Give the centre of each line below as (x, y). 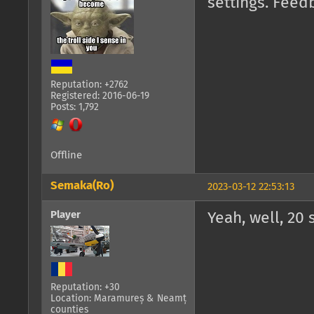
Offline (66, 155)
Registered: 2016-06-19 (100, 96)
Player (66, 215)
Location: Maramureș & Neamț (118, 299)
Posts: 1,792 (75, 107)
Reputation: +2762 (89, 84)
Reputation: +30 (85, 288)
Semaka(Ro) (82, 186)
